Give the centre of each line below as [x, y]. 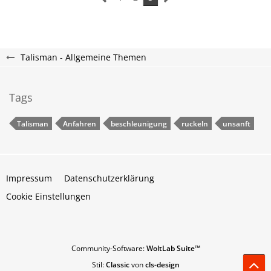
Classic [117, 265]
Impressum [29, 178]
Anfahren [80, 124]
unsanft [237, 124]
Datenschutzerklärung [109, 178]
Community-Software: [109, 248]
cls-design [162, 265]
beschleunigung [139, 124]
